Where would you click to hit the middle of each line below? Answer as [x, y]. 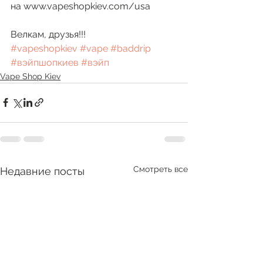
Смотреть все [161, 169]
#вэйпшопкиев [45, 62]
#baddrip [131, 48]
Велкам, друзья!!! [49, 34]
